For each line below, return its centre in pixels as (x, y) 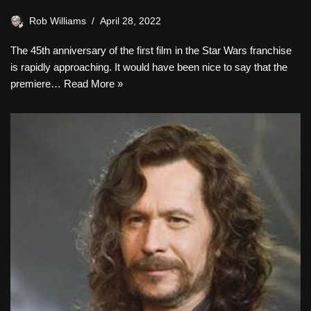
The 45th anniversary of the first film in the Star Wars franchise (151, 51)
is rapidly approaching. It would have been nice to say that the (149, 67)
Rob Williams (58, 22)
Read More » (93, 84)
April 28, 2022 (131, 22)
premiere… (37, 84)
